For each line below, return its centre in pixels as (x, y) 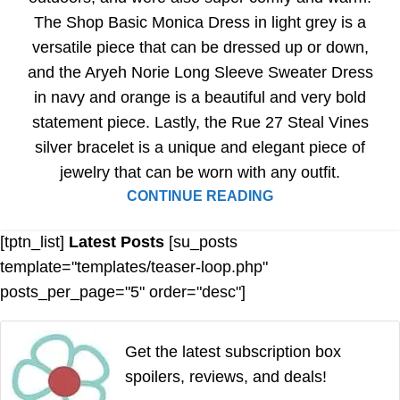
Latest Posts (117, 242)
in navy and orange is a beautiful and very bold (200, 98)
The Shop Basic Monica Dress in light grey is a (200, 23)
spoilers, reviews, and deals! (226, 377)
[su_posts (201, 242)
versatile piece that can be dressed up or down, (200, 48)
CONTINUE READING (200, 196)
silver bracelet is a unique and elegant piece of (200, 148)
